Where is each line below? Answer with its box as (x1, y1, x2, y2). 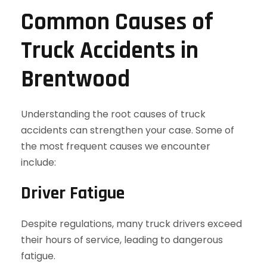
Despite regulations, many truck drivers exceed (21, 217, 242, 231)
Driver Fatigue (21, 182, 125, 204)
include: (21, 156, 56, 169)
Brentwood (21, 64, 130, 95)
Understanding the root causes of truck (21, 107, 206, 121)
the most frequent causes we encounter (21, 139, 210, 153)
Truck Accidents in (21, 36, 198, 66)
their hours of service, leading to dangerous (21, 233, 223, 247)
